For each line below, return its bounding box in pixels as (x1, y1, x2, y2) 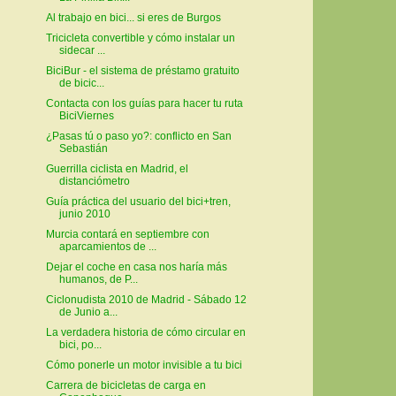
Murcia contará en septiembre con (45, 228, 209, 241)
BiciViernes (58, 110, 114, 123)
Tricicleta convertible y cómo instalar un (45, 32, 235, 45)
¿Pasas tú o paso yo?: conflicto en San (45, 130, 232, 143)
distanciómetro (58, 175, 130, 188)
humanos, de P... (58, 273, 138, 286)
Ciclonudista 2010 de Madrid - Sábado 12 (45, 293, 247, 307)
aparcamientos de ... (58, 240, 156, 254)
